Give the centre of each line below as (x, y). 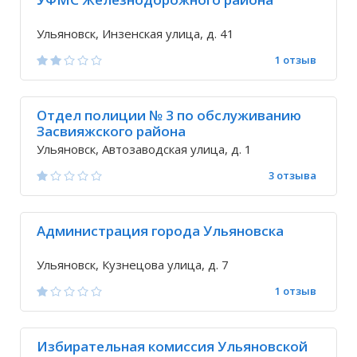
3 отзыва (292, 175)
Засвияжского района (111, 131)
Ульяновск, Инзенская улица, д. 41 (135, 33)
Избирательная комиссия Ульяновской (172, 346)
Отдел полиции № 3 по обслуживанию (169, 115)
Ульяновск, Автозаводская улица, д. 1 (144, 149)
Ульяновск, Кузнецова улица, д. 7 (133, 265)
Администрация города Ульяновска (160, 231)
